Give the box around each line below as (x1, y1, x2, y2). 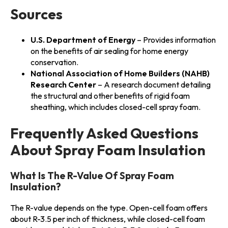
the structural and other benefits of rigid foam (31, 91, 190, 101)
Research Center (31, 79, 96, 90)
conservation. (31, 57, 78, 68)
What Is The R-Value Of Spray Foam (10, 169, 174, 182)
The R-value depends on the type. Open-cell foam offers (10, 202, 208, 213)
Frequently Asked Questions (10, 124, 198, 142)
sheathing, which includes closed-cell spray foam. (31, 102, 201, 112)
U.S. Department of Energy (31, 35, 135, 45)
